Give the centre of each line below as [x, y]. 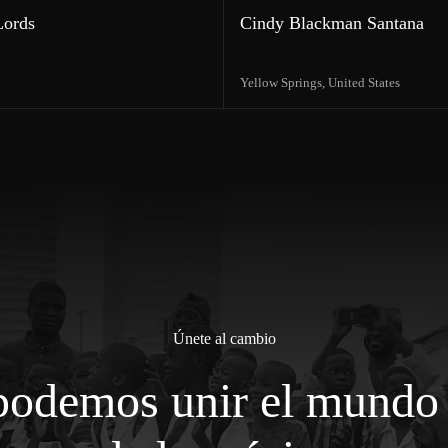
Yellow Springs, [284, 82]
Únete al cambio [224, 338]
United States [364, 82]
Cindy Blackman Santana [332, 22]
